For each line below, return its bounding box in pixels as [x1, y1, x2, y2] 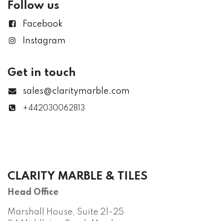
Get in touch [7, 67, 76, 79]
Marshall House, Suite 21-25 [7, 208, 124, 217]
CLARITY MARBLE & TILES [7, 171, 147, 183]
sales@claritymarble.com [22, 87, 130, 96]
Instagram [22, 37, 66, 46]
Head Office [7, 188, 59, 197]
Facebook [22, 20, 63, 29]
